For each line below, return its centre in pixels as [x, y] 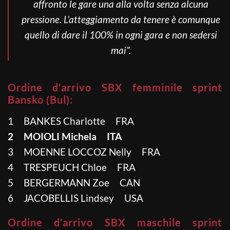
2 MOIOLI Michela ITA [65, 136]
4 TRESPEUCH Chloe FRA [72, 167]
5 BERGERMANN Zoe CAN [74, 182]
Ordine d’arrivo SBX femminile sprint [115, 87]
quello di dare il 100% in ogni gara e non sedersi [121, 34]
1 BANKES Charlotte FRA [71, 121]
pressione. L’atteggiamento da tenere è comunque [121, 19]
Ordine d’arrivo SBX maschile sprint [115, 222]
